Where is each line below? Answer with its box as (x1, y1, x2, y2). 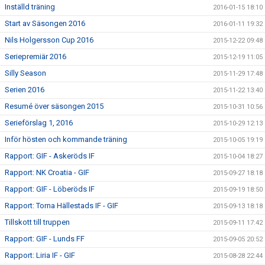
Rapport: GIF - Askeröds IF (5, 151, 95, 160)
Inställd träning (5, 2, 55, 11)
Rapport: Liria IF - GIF (5, 251, 75, 260)
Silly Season (5, 69, 46, 77)
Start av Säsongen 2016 (5, 19, 85, 28)
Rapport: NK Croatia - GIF (5, 168, 89, 177)
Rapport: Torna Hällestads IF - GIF (5, 201, 118, 210)
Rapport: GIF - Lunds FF (5, 234, 85, 243)
